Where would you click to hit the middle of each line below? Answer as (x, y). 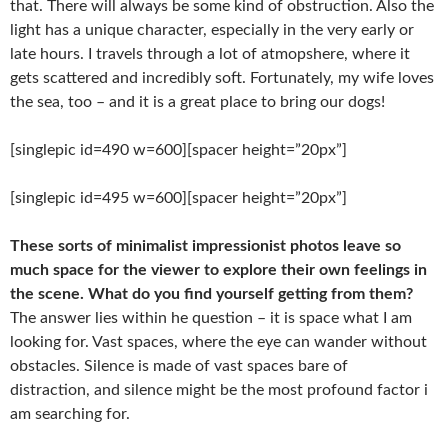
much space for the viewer (107, 270)
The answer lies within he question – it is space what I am (211, 318)
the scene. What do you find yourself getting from (189, 294)
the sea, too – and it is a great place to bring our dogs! (197, 102)
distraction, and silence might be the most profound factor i (219, 390)
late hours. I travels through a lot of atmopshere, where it (210, 54)
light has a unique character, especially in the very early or (212, 30)
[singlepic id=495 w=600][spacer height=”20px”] (178, 198)
